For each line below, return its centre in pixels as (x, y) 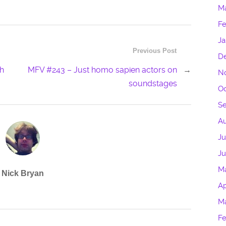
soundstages (153, 84)
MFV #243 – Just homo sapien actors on (102, 70)
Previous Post (154, 51)
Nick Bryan (23, 173)
